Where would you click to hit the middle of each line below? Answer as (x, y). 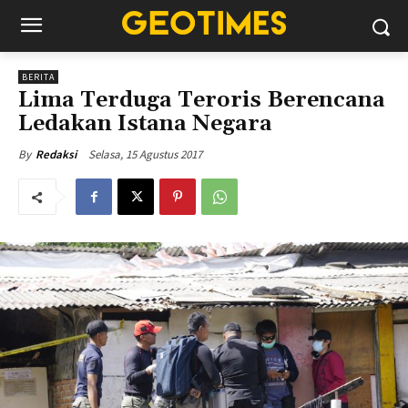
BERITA (38, 77)
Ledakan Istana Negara (145, 124)
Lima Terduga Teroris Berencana (202, 100)
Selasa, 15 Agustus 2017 (145, 154)
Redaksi (56, 154)
